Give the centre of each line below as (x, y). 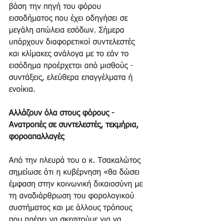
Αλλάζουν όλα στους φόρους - (63, 113)
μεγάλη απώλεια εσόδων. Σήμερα (68, 30)
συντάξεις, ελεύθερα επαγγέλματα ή (72, 78)
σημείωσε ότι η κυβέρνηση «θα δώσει (75, 172)
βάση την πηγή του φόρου (56, 7)
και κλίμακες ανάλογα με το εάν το (70, 54)
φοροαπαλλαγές (37, 137)
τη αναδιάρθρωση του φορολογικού (73, 196)
